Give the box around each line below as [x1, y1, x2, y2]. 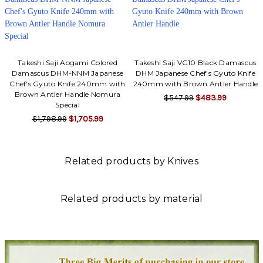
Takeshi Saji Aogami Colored [18, 58, 117, 67]
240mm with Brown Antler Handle [133, 79, 258, 88]
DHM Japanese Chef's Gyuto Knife [136, 68, 255, 77]
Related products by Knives [65, 155, 198, 167]
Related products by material [60, 193, 203, 204]
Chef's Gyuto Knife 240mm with [9, 79, 126, 88]
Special [55, 100, 80, 109]
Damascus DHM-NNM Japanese [11, 68, 124, 77]
